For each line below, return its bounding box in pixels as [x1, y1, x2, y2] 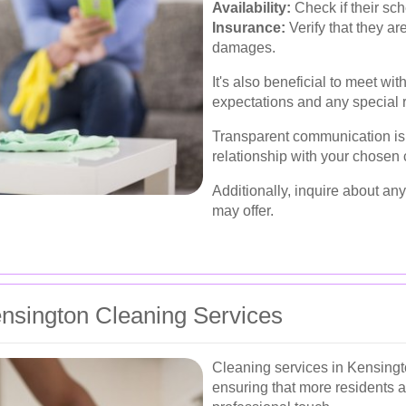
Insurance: [212, 19, 285, 35]
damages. [212, 39, 275, 55]
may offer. [212, 202, 274, 218]
